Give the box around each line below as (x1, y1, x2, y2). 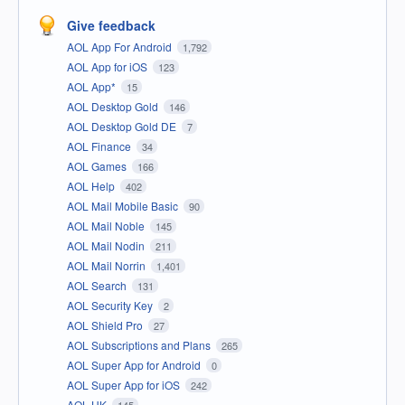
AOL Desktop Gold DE (67, 118, 179, 135)
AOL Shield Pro (67, 317, 146, 334)
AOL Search (67, 278, 129, 294)
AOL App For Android (67, 39, 174, 55)
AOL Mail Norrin (67, 258, 148, 274)
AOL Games (67, 158, 129, 174)
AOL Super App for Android (67, 357, 203, 373)
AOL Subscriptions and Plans (67, 337, 213, 353)
